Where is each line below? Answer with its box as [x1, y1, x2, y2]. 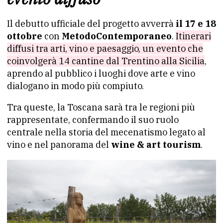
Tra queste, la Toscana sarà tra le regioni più [7, 102, 195, 113]
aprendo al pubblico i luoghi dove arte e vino [7, 68, 195, 80]
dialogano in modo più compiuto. [7, 80, 144, 92]
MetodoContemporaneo [62, 30, 172, 42]
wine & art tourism [109, 139, 201, 151]
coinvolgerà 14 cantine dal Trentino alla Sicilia [7, 55, 205, 67]
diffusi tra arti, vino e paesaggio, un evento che [7, 43, 203, 55]
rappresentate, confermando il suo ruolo [7, 114, 179, 126]
